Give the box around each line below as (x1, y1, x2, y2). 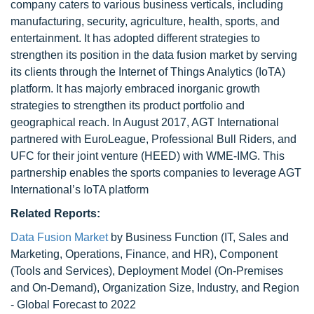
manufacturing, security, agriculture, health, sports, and (11, 15, 280, 27)
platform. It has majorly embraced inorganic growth (11, 83, 260, 95)
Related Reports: (11, 207, 100, 219)
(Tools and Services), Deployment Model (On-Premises (11, 265, 283, 277)
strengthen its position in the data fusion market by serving (11, 49, 297, 61)
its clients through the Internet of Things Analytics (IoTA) (11, 66, 285, 78)
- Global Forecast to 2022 (11, 299, 136, 310)
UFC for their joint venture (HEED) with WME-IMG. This (11, 150, 285, 162)
